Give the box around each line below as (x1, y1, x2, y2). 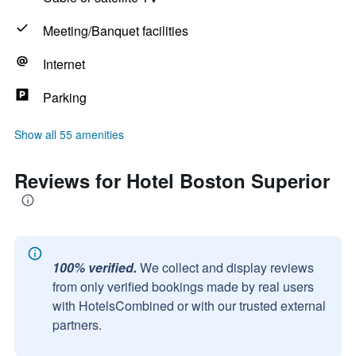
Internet (43, 55, 85, 73)
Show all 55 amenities (14, 126, 124, 142)
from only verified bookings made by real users (52, 277, 314, 296)
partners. (52, 315, 102, 334)
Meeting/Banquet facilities (43, 21, 188, 40)
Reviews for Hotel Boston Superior (14, 167, 330, 194)
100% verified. (52, 258, 137, 277)
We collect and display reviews (140, 258, 314, 277)
